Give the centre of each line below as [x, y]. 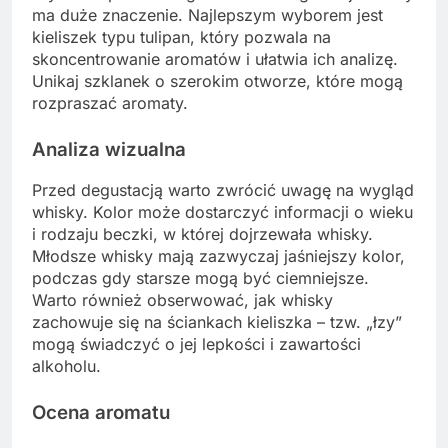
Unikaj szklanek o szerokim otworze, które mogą [217, 80]
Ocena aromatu [101, 413]
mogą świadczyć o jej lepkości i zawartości [196, 344]
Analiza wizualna [109, 149]
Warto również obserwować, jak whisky [182, 300]
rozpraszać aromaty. [110, 102]
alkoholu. [66, 366]
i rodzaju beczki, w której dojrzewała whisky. [202, 234]
